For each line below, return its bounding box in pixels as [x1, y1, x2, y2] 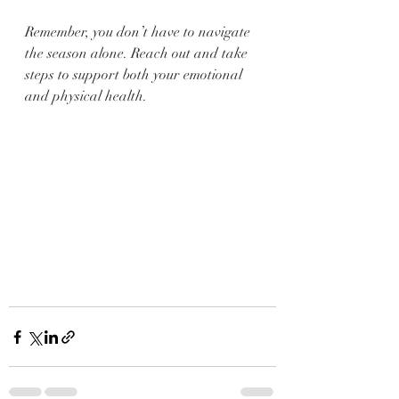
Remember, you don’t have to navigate [25, 23, 254, 41]
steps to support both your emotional [25, 66, 246, 84]
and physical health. [25, 87, 147, 105]
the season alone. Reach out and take [25, 45, 251, 62]
